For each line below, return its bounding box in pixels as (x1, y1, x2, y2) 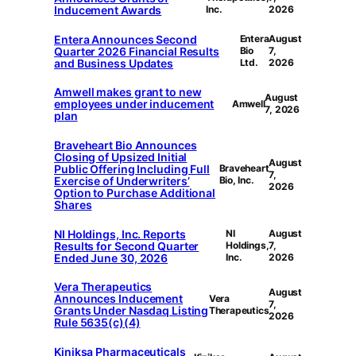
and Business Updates (54, 56, 173, 70)
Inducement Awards (54, 3, 162, 17)
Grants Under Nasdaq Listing (54, 304, 209, 318)
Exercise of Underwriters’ (54, 174, 190, 188)
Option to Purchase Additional (54, 186, 216, 200)
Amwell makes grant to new (54, 85, 202, 99)
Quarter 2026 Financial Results (54, 44, 219, 58)
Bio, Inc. (219, 174, 254, 187)
